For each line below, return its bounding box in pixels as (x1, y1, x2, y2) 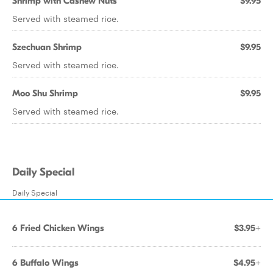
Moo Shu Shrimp (12, 88, 78, 99)
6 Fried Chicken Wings (12, 222, 104, 233)
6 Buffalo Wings (12, 257, 79, 268)
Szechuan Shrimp (12, 41, 82, 52)
